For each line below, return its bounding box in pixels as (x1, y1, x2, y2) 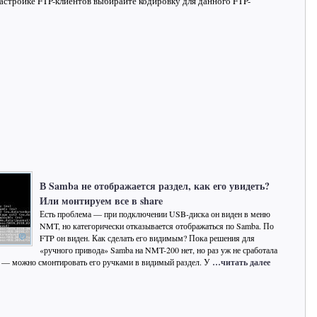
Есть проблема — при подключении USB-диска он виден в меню (40, 208, 270, 219)
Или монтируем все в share (40, 193, 163, 208)
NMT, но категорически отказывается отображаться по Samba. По (40, 220, 274, 231)
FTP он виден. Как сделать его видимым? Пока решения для (40, 232, 255, 243)
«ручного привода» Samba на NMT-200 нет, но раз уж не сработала (40, 244, 277, 255)
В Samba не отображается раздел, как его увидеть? (40, 178, 270, 193)
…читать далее (212, 256, 270, 268)
